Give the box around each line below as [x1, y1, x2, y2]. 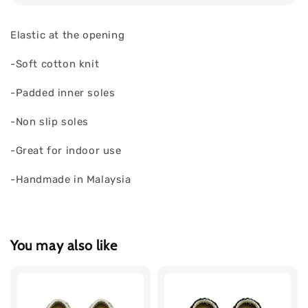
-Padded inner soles [10, 87, 115, 100]
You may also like [10, 236, 118, 254]
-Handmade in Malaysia [10, 173, 131, 186]
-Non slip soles [10, 115, 89, 129]
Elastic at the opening [10, 29, 125, 42]
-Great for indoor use [10, 144, 122, 157]
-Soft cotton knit [10, 58, 102, 71]
